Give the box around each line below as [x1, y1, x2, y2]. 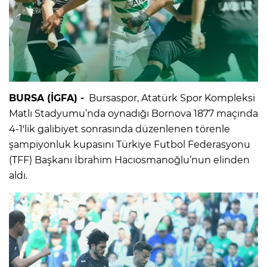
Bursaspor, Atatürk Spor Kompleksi [84, 92, 255, 104]
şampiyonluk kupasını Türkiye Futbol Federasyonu [9, 138, 250, 150]
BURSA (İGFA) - [9, 92, 84, 104]
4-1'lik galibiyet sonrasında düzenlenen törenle [9, 123, 230, 135]
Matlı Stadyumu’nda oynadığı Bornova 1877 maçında [9, 107, 258, 119]
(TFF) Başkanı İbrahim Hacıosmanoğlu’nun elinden [9, 154, 250, 166]
